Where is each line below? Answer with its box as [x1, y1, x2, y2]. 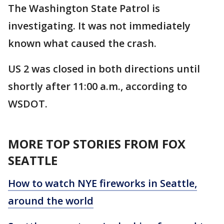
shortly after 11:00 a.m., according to [8, 79, 187, 93]
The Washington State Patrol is [8, 1, 160, 15]
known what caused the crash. [8, 36, 156, 50]
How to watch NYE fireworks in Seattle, [8, 176, 197, 190]
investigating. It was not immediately [8, 19, 190, 32]
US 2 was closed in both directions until [8, 62, 200, 75]
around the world [8, 194, 93, 207]
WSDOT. [8, 97, 47, 110]
